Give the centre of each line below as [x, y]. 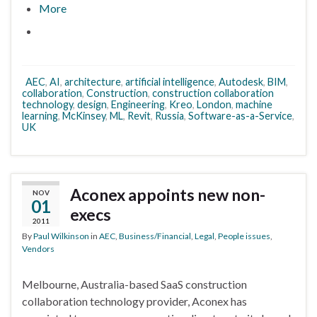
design [92, 104]
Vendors [38, 248]
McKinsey [84, 115]
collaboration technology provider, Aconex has [134, 301]
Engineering [138, 104]
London [214, 104]
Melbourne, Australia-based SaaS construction [134, 284]
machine [254, 104]
